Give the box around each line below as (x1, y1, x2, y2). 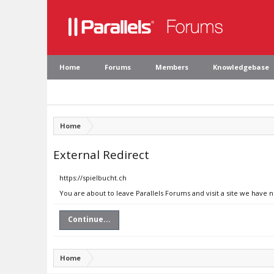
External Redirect (53, 147, 149, 162)
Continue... (68, 214, 111, 224)
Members (155, 62, 188, 72)
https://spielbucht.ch (59, 173, 127, 182)
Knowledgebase (213, 62, 269, 72)
